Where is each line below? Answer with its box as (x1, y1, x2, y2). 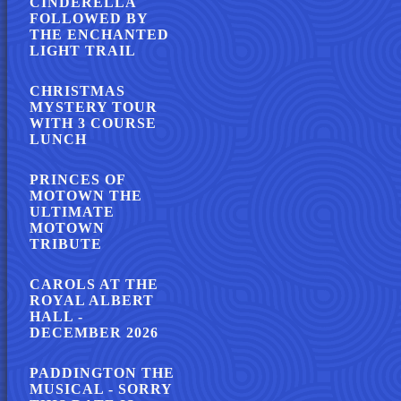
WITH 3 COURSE (30, 115, 157, 131)
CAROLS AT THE (30, 277, 158, 292)
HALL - (30, 309, 83, 324)
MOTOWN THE (30, 188, 142, 203)
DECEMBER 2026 (30, 325, 158, 340)
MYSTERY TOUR (30, 99, 158, 115)
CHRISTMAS (30, 83, 125, 98)
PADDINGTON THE (30, 365, 175, 380)
